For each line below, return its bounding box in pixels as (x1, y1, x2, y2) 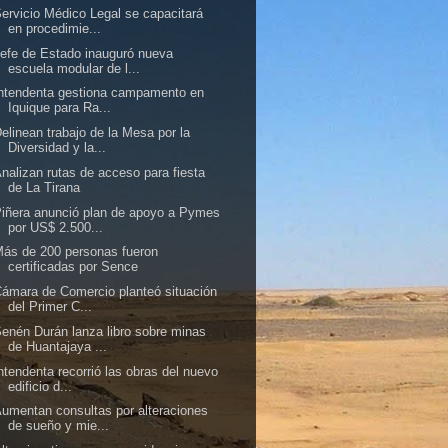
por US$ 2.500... (8, 219, 104, 235)
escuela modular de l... (8, 60, 141, 76)
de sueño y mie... (8, 418, 110, 434)
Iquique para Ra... (8, 100, 112, 116)
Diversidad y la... (8, 140, 107, 155)
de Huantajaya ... (8, 338, 108, 354)
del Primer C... (8, 299, 93, 314)
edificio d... (8, 378, 73, 394)
